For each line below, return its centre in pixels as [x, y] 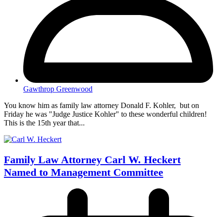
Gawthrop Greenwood [58, 89]
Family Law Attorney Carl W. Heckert [92, 160]
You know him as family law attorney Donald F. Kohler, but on [101, 106]
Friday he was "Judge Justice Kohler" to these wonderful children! [105, 114]
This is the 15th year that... [44, 123]
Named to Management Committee [84, 172]
